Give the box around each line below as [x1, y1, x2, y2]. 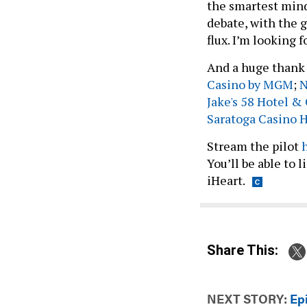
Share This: [216, 242, 278, 259]
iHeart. [207, 171, 245, 188]
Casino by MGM [207, 75, 293, 93]
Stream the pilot [207, 137, 302, 154]
